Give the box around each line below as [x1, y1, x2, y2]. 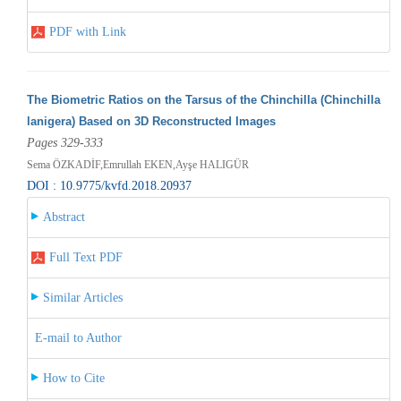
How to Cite [42, 371, 105, 385]
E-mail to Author [34, 330, 122, 345]
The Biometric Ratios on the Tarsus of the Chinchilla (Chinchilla [26, 92, 380, 107]
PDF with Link [48, 24, 126, 38]
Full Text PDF [48, 250, 123, 264]
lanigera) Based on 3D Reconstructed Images [26, 114, 276, 128]
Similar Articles [42, 290, 123, 304]
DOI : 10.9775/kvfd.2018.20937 [26, 178, 192, 192]
